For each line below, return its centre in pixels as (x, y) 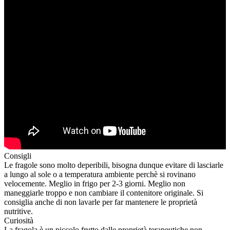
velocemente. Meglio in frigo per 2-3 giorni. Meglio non (95, 184)
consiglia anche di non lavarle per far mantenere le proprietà (101, 202)
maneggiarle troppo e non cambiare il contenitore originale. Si (104, 193)
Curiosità (19, 221)
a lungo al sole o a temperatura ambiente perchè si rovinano (100, 175)
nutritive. (18, 212)
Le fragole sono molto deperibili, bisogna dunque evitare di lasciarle (114, 165)
